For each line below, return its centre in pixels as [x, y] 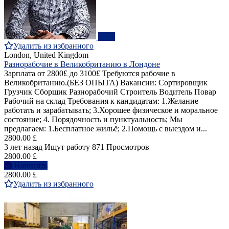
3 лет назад [23, 147]
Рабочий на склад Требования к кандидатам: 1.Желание [101, 101]
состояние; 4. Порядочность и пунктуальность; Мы [93, 120]
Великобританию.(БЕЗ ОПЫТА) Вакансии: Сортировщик [106, 83]
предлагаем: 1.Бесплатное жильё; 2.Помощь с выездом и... [106, 129]
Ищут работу [67, 147]
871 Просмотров [121, 147]
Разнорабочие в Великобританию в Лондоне [82, 64]
